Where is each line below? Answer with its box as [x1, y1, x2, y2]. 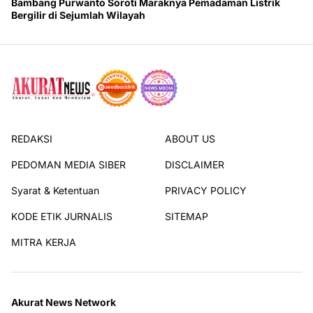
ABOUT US [165, 133, 215, 145]
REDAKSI [11, 133, 52, 145]
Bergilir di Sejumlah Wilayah [11, 9, 145, 22]
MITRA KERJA [11, 236, 76, 249]
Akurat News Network [11, 296, 116, 309]
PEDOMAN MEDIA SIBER [11, 159, 126, 171]
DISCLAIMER [165, 159, 224, 171]
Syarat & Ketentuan [11, 184, 99, 197]
